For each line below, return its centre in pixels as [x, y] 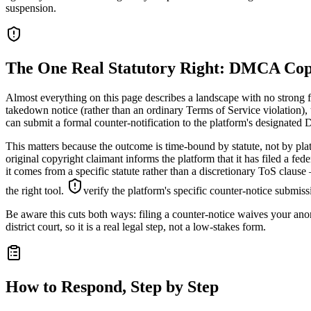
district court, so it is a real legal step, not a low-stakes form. [136, 226]
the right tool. [36, 190]
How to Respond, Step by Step [112, 286]
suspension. [31, 8]
